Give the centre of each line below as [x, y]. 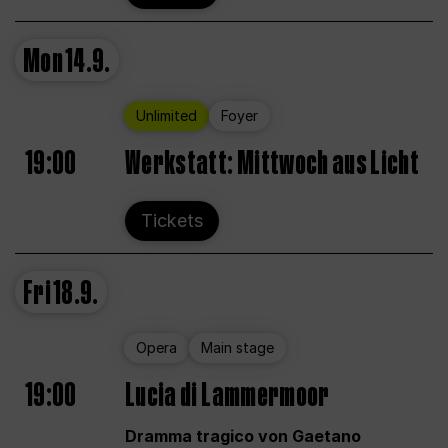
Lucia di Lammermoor [227, 395]
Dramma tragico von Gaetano [243, 435]
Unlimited [166, 116]
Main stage [237, 348]
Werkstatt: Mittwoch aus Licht [272, 163]
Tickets [172, 221]
